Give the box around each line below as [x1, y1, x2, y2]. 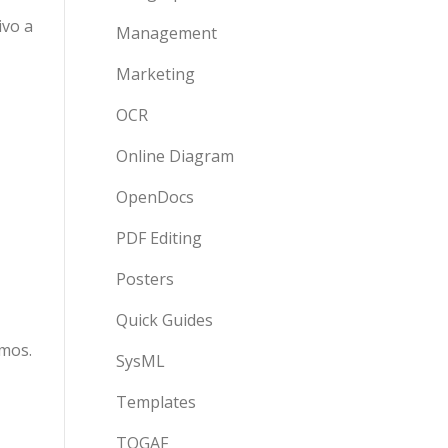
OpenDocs [116, 186, 194, 208]
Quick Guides [116, 309, 213, 331]
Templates [116, 391, 196, 413]
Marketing [116, 63, 195, 85]
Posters [116, 268, 174, 290]
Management [116, 22, 217, 44]
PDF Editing [116, 227, 202, 249]
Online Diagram [116, 145, 234, 167]
